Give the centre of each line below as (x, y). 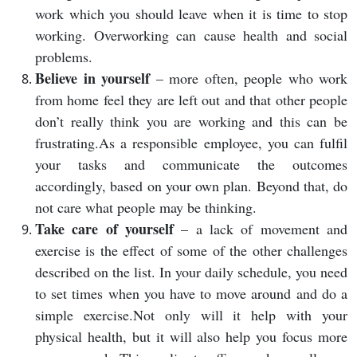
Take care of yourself (104, 229)
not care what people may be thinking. (146, 208)
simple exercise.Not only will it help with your (191, 315)
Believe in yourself (92, 78)
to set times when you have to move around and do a (191, 294)
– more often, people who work (249, 78)
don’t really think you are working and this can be (191, 122)
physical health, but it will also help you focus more (191, 337)
